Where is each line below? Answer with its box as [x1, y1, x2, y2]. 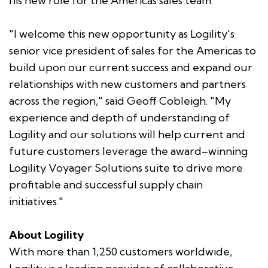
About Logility [9, 227, 84, 242]
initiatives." [9, 194, 63, 208]
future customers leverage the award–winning [9, 144, 248, 158]
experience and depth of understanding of [9, 110, 230, 124]
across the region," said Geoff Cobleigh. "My [9, 93, 231, 108]
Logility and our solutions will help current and [9, 127, 245, 141]
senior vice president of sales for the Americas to [9, 43, 256, 57]
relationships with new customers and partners [9, 77, 246, 91]
